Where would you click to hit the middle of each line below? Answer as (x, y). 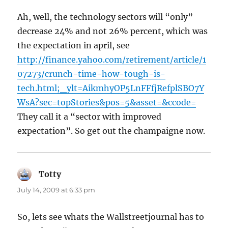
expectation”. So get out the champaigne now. (111, 131)
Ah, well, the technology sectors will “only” (105, 17)
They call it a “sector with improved (90, 117)
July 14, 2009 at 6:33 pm (56, 190)
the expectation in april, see (74, 46)
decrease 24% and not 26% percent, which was (113, 31)
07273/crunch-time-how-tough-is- (92, 74)
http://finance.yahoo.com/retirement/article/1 (112, 60)
